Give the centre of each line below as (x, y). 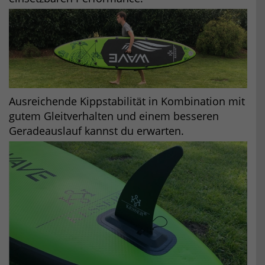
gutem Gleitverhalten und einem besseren (114, 116)
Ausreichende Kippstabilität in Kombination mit (127, 101)
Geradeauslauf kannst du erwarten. (96, 131)
